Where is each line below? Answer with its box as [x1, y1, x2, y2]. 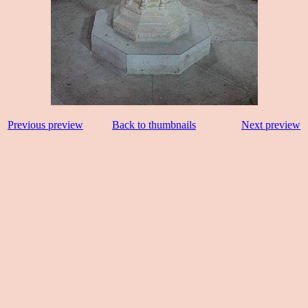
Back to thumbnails [112, 118, 196, 131]
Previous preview [8, 118, 83, 131]
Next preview [241, 118, 300, 131]
